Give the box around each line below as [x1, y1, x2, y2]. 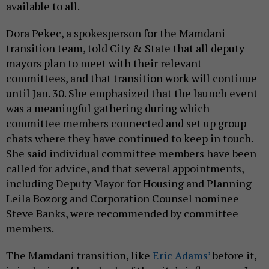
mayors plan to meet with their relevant [6, 55, 202, 70]
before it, [210, 247, 256, 262]
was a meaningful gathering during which [6, 100, 210, 115]
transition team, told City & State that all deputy [6, 40, 244, 55]
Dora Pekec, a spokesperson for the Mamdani [6, 25, 225, 40]
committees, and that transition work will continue [6, 70, 257, 85]
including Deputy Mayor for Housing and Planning [6, 175, 252, 190]
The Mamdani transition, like [6, 247, 153, 262]
